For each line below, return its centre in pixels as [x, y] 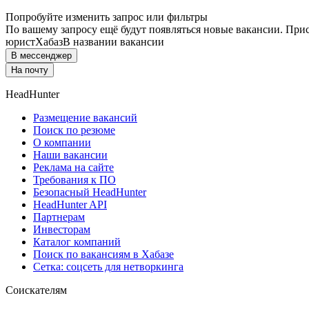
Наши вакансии [70, 155]
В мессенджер [41, 56]
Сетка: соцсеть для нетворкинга [108, 267]
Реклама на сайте [73, 168]
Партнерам [59, 217]
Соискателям [36, 290]
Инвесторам [62, 230]
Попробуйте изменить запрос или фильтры [107, 17]
